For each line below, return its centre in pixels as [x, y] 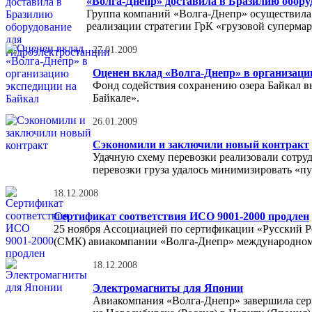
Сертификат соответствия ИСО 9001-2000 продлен [181, 216]
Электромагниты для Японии [168, 288]
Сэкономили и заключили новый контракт [201, 145]
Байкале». [116, 98]
